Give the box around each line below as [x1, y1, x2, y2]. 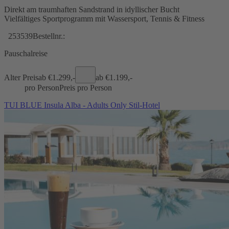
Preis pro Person [59, 83, 112, 92]
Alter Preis [4, 73, 38, 82]
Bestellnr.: [33, 31, 65, 40]
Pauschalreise [4, 49, 48, 58]
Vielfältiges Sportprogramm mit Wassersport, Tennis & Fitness [4, 14, 204, 23]
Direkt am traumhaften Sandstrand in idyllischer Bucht [4, 5, 179, 14]
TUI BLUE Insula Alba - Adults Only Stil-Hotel [4, 100, 160, 109]
